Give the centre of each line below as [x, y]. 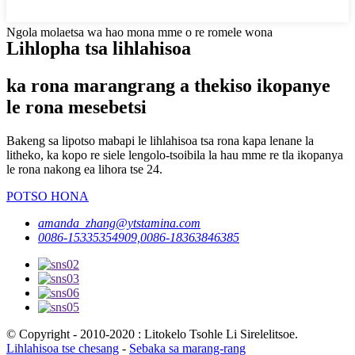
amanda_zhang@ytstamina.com [119, 223]
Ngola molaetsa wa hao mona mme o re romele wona [139, 32]
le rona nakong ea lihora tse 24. [84, 169]
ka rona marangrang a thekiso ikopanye [168, 85]
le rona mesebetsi [76, 107]
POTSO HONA [48, 196]
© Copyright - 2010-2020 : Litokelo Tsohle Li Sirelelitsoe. [152, 334]
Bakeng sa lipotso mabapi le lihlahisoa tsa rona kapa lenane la [160, 140]
